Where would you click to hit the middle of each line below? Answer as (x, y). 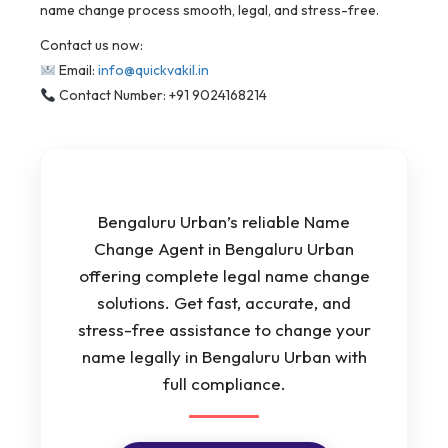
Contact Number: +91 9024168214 (161, 95)
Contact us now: (91, 45)
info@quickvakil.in (153, 70)
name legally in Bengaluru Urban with (224, 357)
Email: (76, 70)
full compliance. (224, 384)
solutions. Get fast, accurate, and (224, 303)
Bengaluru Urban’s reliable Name (224, 222)
